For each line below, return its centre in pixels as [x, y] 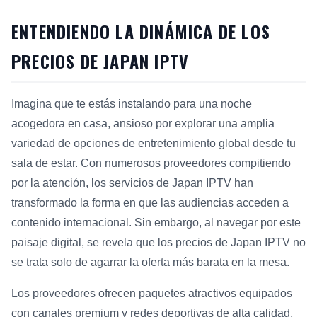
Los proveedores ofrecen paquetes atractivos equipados [152, 293]
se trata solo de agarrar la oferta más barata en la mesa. [150, 262]
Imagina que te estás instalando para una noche [132, 103]
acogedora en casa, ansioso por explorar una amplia [143, 123]
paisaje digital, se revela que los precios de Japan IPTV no [158, 242]
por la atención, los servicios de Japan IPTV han [132, 183]
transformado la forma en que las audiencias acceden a [150, 202]
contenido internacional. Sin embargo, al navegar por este [156, 222]
